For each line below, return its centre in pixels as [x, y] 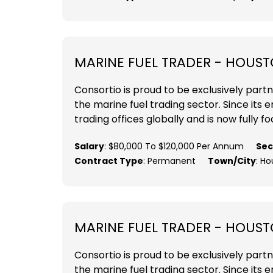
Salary [89, 147]
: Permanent [169, 161]
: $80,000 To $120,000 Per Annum [174, 147]
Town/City [232, 161]
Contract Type [109, 161]
